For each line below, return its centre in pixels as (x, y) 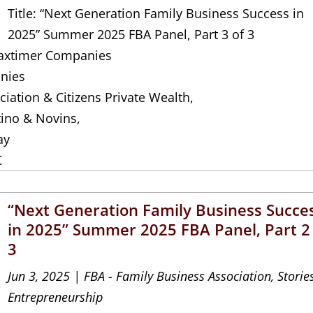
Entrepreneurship (56, 297)
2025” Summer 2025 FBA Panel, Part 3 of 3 (131, 34)
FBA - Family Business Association (178, 276)
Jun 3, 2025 (39, 276)
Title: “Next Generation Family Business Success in (156, 13)
